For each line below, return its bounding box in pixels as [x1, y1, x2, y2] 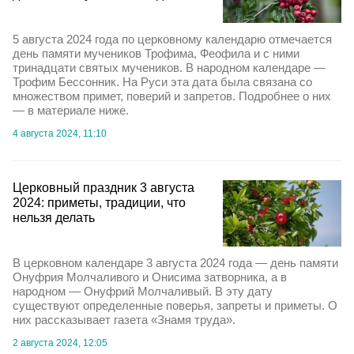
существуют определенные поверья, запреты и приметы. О [13, 299, 337, 313]
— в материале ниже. [13, 104, 129, 117]
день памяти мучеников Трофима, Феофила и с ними [13, 47, 299, 60]
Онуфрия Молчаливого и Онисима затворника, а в [13, 270, 287, 284]
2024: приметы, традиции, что [13, 196, 186, 209]
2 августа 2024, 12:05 [13, 337, 107, 349]
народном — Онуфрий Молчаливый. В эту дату [13, 284, 273, 299]
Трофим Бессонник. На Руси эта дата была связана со [13, 75, 312, 88]
